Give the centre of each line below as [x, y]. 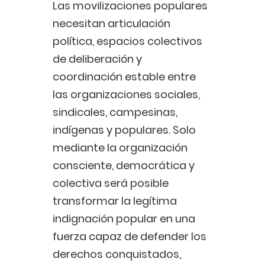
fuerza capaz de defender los [130, 237]
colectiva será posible [111, 183]
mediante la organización [120, 148]
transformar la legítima [115, 201]
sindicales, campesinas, [115, 112]
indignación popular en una [124, 219]
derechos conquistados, [117, 254]
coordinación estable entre [124, 77]
